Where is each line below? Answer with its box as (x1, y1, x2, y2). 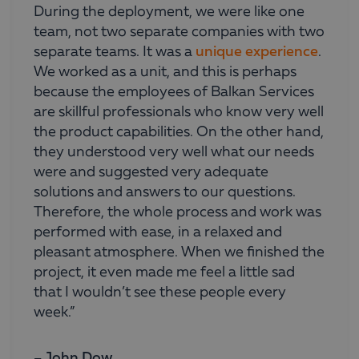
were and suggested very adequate (34, 165, 268, 179)
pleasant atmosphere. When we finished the (34, 245, 325, 260)
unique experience (196, 45, 318, 59)
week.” (34, 305, 75, 320)
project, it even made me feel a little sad (34, 265, 295, 280)
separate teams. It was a (34, 45, 196, 59)
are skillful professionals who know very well (34, 105, 324, 119)
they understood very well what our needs (34, 145, 314, 159)
